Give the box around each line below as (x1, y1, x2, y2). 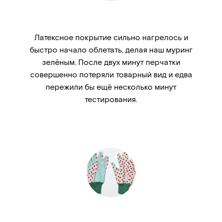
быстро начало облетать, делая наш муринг (29, 45, 193, 55)
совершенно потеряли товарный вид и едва (30, 69, 192, 79)
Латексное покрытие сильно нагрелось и (34, 32, 188, 42)
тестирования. (85, 94, 137, 104)
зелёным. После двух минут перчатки (42, 57, 180, 67)
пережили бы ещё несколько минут (46, 82, 176, 92)
